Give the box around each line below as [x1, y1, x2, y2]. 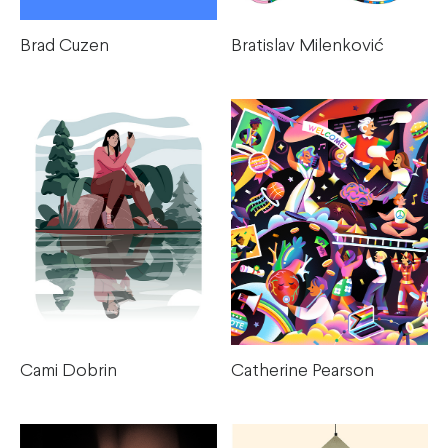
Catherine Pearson [231, 363, 374, 381]
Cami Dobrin [20, 363, 117, 381]
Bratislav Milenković [231, 37, 384, 55]
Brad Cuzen [20, 37, 109, 55]
